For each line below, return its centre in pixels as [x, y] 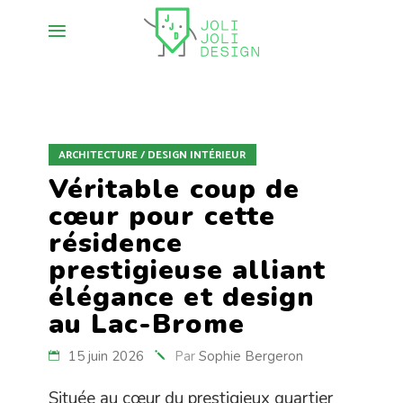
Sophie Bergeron [251, 356]
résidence [116, 243]
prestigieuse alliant [187, 270]
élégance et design [181, 297]
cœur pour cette [162, 216]
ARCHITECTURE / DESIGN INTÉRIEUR [152, 155]
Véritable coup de [174, 189]
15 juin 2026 [106, 356]
